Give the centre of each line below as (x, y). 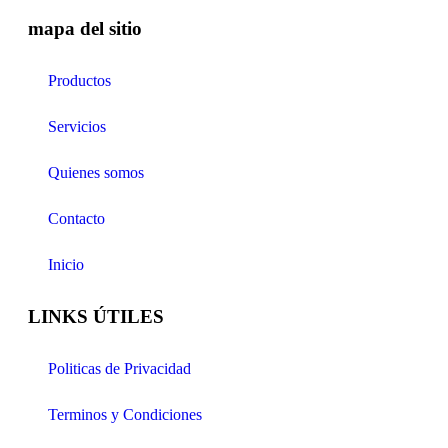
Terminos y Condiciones (125, 415)
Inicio (66, 265)
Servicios (77, 127)
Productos (79, 81)
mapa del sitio (85, 29)
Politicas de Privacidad (119, 369)
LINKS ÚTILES (96, 317)
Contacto (76, 219)
